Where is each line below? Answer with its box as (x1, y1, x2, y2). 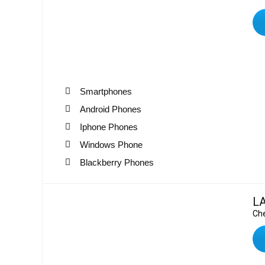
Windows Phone (80, 139, 143, 150)
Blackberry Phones (80, 157, 154, 167)
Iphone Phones (80, 121, 138, 132)
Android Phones (80, 104, 141, 114)
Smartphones (80, 86, 132, 96)
